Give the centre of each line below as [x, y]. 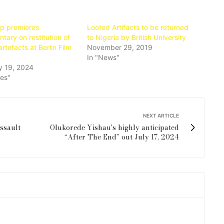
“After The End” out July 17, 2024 [122, 137]
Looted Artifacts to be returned [138, 27]
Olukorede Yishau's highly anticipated [114, 127]
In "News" [103, 57]
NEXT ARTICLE [161, 115]
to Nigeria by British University [137, 37]
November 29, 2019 [120, 47]
